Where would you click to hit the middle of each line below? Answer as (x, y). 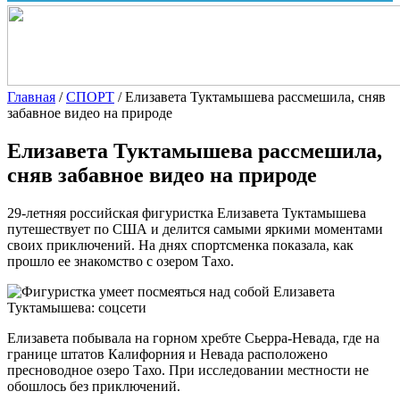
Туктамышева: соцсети (77, 307)
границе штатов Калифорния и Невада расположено (167, 354)
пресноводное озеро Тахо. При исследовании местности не (188, 370)
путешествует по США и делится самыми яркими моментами (195, 229)
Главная (31, 96)
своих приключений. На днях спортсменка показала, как (180, 245)
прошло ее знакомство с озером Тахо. (121, 261)
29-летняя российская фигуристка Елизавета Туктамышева (187, 212)
